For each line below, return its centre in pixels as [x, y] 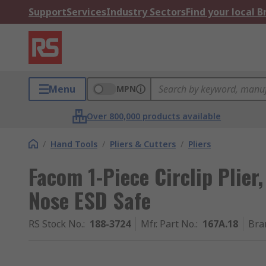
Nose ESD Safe [90, 200]
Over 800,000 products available [154, 116]
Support [47, 12]
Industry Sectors [146, 12]
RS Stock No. [56, 224]
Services [86, 12]
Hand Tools [74, 144]
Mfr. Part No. [168, 224]
